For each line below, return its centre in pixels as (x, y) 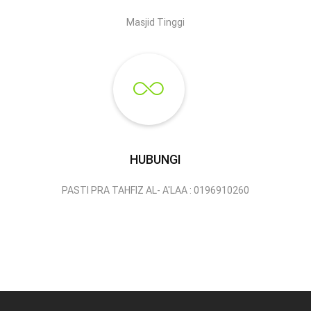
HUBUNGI (155, 160)
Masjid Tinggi (155, 23)
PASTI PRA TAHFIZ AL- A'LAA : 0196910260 (155, 191)
